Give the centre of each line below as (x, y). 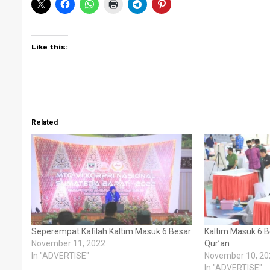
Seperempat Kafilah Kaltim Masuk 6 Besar (111, 232)
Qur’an (217, 244)
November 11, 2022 (68, 244)
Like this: (50, 47)
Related (45, 122)
